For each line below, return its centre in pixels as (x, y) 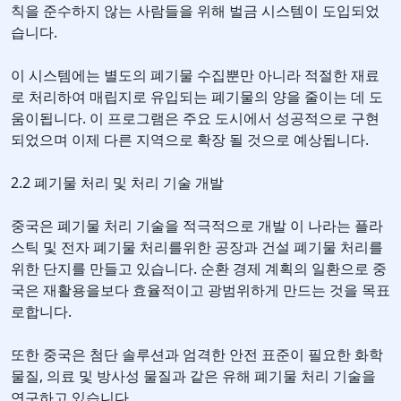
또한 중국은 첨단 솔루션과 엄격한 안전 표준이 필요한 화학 (197, 355)
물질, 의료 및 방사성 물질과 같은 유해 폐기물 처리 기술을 (193, 376)
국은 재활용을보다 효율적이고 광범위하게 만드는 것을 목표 (200, 290)
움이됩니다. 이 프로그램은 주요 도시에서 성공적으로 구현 (195, 119)
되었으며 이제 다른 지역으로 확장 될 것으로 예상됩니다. (190, 140)
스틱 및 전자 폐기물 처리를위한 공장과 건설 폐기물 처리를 (197, 247)
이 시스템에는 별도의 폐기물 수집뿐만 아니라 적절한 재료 (195, 76)
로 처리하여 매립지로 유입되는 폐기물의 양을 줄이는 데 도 (197, 97)
